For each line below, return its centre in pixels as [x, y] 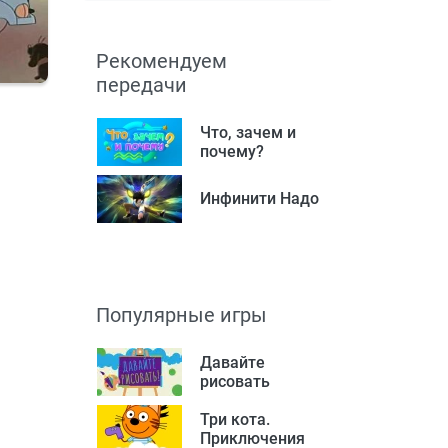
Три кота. [235, 419]
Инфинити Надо [259, 198]
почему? [232, 151]
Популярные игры [181, 314]
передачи [141, 84]
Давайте [232, 362]
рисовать [235, 381]
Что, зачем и [248, 132]
